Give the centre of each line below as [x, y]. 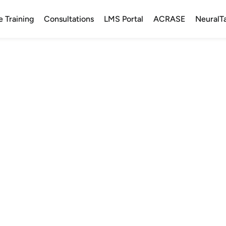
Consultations [69, 19]
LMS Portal [123, 19]
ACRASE [169, 19]
